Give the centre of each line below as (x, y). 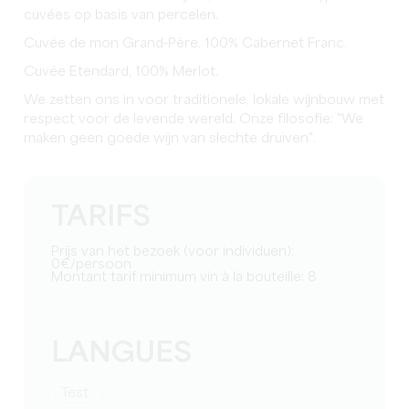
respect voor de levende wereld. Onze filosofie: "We (194, 120)
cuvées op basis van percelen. (121, 16)
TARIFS (101, 218)
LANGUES (122, 354)
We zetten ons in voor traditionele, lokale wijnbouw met (204, 101)
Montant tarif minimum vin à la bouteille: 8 (190, 278)
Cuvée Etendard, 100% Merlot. (121, 73)
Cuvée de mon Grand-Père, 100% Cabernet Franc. (186, 44)
